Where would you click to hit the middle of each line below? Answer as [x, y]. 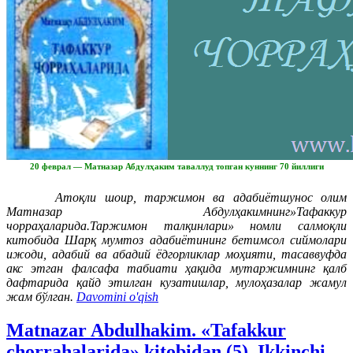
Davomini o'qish [117, 296]
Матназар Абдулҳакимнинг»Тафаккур [176, 211]
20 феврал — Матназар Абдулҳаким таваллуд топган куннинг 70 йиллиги [176, 166]
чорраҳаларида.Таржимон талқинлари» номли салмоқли [176, 225]
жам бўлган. [40, 296]
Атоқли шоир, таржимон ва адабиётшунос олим [181, 197]
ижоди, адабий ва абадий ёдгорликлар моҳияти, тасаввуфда [176, 254]
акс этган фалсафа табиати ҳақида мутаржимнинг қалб [176, 268]
